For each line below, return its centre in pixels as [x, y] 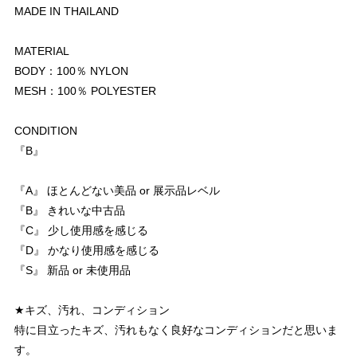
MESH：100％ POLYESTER [85, 90]
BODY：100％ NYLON [71, 71]
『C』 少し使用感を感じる [81, 230]
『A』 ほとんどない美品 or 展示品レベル [117, 190]
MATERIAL [42, 51]
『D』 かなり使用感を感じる [87, 250]
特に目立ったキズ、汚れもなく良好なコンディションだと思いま [176, 330]
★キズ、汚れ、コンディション [92, 310]
